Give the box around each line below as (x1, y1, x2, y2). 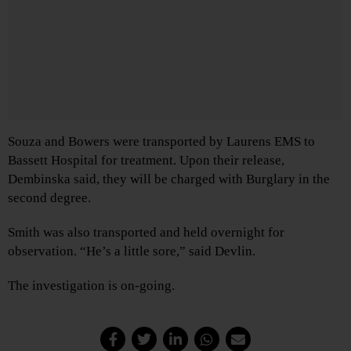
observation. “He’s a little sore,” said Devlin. (8, 244, 255, 259)
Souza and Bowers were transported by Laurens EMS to (8, 134, 315, 150)
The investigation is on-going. (8, 278, 175, 294)
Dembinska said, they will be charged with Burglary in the (8, 172, 330, 187)
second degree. (8, 190, 91, 206)
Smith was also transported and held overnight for (8, 225, 284, 241)
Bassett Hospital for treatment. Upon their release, (8, 153, 284, 168)
